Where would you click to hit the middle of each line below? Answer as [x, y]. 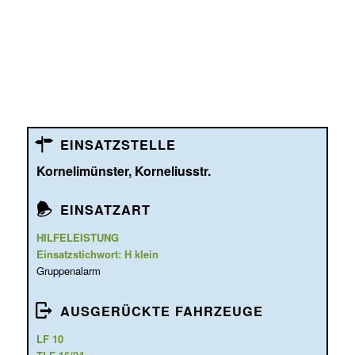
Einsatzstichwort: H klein [97, 254]
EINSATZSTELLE [118, 145]
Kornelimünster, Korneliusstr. [123, 171]
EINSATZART [105, 210]
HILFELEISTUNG [77, 238]
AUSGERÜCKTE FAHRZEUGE [161, 311]
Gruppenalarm [68, 271]
